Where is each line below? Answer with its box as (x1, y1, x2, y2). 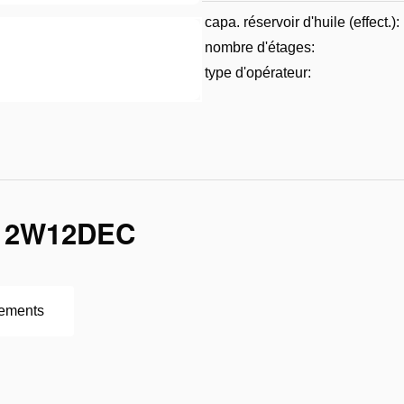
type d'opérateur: (205, 65, 311, 80)
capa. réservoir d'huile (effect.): (205, 14, 399, 30)
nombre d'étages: (205, 40, 315, 55)
